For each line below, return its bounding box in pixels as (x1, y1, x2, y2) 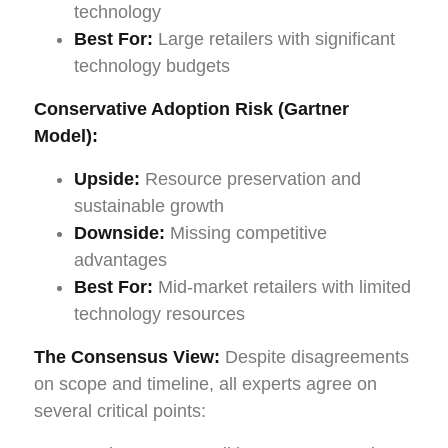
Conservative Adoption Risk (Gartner (34, 98, 349, 119)
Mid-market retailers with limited (153, 276, 411, 297)
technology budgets (74, 55, 230, 76)
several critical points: (34, 400, 206, 421)
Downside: (74, 222, 165, 243)
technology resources (74, 303, 245, 324)
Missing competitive (165, 222, 327, 243)
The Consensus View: (34, 346, 220, 367)
